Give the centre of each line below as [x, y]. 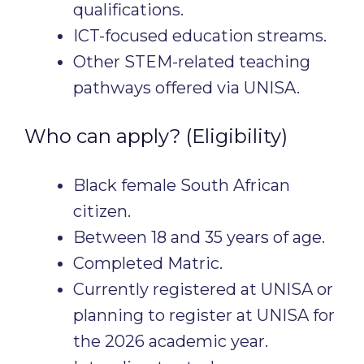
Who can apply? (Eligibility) [156, 136]
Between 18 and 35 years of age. [199, 237]
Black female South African [182, 185]
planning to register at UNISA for [204, 315]
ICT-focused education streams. [200, 36]
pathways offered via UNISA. [186, 88]
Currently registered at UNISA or [203, 289]
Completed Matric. [148, 263]
